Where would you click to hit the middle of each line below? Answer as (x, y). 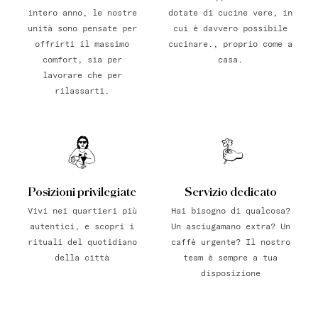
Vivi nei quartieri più (82, 210)
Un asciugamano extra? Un (230, 226)
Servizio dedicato (230, 192)
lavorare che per (82, 75)
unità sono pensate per (82, 28)
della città (82, 257)
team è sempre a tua (230, 257)
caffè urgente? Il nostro (230, 242)
